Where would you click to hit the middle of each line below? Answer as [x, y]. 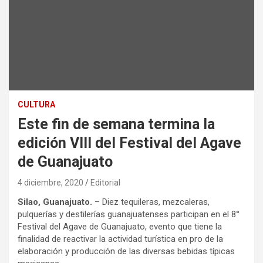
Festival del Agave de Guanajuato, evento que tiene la [120, 227]
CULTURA [36, 105]
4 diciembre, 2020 [50, 183]
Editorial [105, 183]
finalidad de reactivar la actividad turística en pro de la [120, 239]
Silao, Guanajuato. [55, 202]
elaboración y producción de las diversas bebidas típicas [126, 252]
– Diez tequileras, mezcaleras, [151, 202]
